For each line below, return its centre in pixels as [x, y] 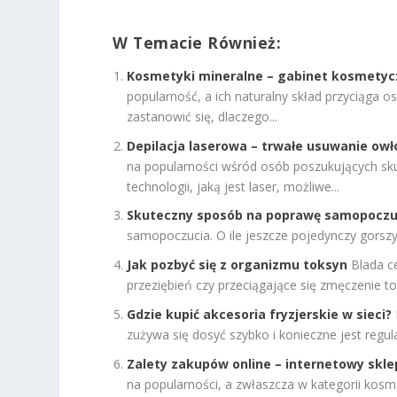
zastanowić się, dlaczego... [202, 116]
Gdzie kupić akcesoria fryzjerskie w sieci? [260, 314]
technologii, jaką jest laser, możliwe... [234, 186]
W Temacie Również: [197, 43]
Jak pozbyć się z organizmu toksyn [237, 265]
